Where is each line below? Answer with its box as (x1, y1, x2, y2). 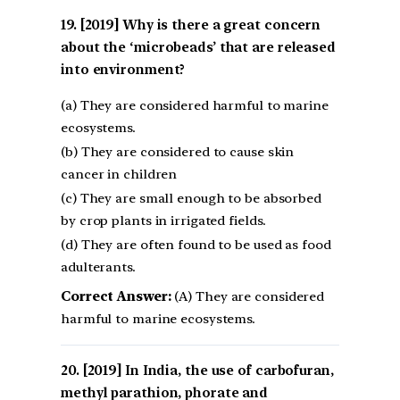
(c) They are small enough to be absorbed (61, 189, 321, 206)
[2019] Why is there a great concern (79, 16, 321, 33)
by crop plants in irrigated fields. (61, 212, 266, 229)
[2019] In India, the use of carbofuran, (82, 362, 334, 379)
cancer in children (61, 165, 178, 182)
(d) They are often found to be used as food (61, 236, 331, 253)
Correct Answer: (61, 287, 171, 304)
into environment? (61, 61, 186, 78)
